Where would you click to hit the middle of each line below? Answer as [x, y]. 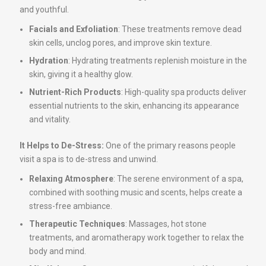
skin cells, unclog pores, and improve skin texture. [121, 43]
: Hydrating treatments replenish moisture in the [158, 61]
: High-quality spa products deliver [184, 92]
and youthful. [44, 9]
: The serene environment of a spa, [178, 179]
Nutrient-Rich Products [75, 92]
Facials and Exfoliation [74, 29]
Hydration [49, 61]
